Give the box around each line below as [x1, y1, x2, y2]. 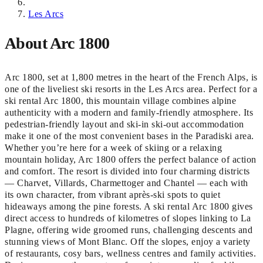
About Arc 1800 [5, 34, 110, 53]
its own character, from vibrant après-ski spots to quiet [5, 190, 221, 200]
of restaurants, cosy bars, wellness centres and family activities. [5, 248, 257, 259]
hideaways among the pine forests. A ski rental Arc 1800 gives [5, 201, 253, 212]
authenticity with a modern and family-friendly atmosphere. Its [5, 107, 254, 118]
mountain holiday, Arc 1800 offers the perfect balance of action [5, 154, 257, 165]
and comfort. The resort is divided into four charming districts [5, 166, 250, 177]
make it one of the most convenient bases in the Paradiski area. [5, 131, 254, 141]
